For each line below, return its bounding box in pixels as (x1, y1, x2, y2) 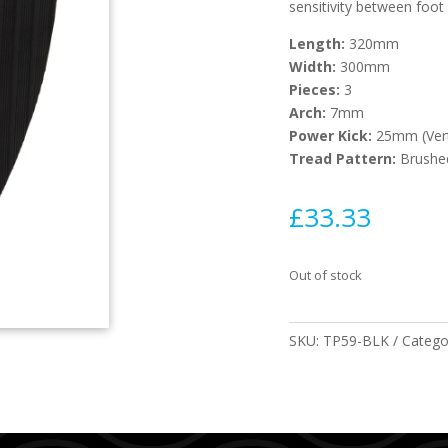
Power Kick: (289, 126, 377, 146)
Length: (289, 34, 350, 54)
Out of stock (289, 265, 363, 284)
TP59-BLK (323, 330, 390, 350)
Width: (289, 57, 341, 77)
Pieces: (289, 80, 345, 100)
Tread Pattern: (289, 149, 397, 169)
